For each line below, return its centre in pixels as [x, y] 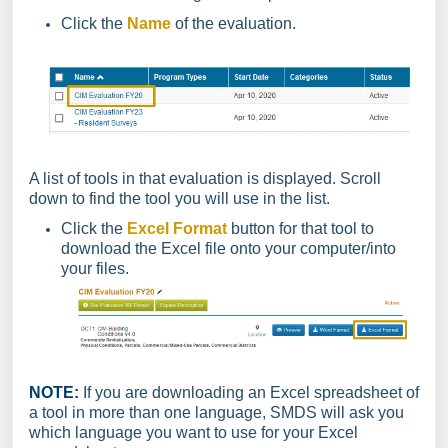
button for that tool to [302, 229]
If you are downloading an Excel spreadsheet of [249, 392]
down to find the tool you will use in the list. [179, 198]
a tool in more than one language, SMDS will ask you [216, 412]
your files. [95, 269]
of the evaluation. [235, 24]
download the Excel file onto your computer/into [228, 249]
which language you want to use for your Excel [193, 432]
